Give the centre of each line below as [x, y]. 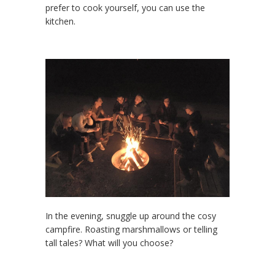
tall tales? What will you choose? [109, 243]
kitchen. [60, 21]
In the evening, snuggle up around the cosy [131, 216]
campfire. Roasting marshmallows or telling [131, 230]
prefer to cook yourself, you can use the [125, 8]
